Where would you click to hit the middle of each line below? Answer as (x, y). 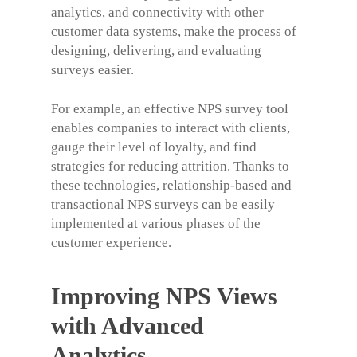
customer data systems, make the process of (174, 31)
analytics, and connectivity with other (157, 12)
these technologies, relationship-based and (171, 185)
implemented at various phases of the (156, 224)
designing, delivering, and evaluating (156, 50)
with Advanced (127, 325)
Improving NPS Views (164, 296)
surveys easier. (92, 69)
